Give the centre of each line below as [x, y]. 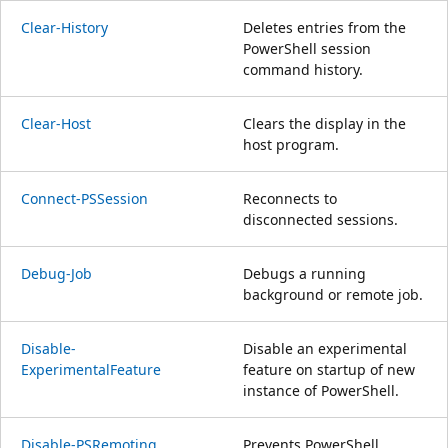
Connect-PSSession [84, 198]
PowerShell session [307, 48]
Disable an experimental [325, 348]
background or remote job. [333, 294]
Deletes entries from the [324, 27]
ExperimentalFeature [91, 369]
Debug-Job [56, 273]
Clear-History [64, 27]
